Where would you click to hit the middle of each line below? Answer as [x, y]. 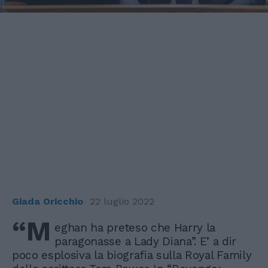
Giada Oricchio [48, 201]
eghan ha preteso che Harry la [135, 227]
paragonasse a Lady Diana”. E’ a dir [146, 241]
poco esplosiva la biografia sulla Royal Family [132, 255]
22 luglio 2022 [122, 201]
